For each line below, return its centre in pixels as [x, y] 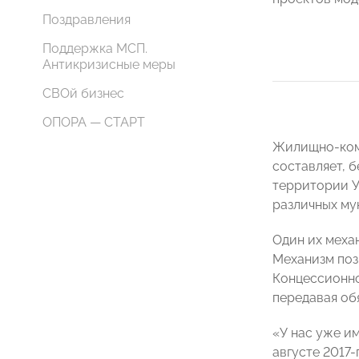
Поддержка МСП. [95, 48]
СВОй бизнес [83, 93]
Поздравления [87, 20]
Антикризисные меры [109, 65]
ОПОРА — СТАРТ [94, 122]
